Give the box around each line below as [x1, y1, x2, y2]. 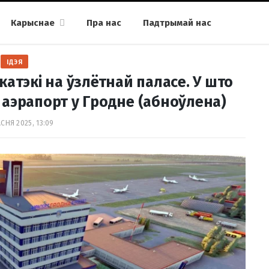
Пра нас [86, 17, 121, 28]
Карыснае [11, 17, 55, 28]
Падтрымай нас [143, 17, 211, 28]
